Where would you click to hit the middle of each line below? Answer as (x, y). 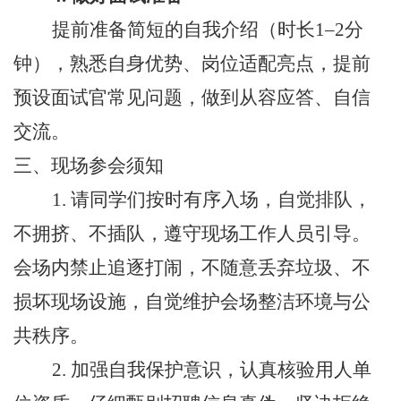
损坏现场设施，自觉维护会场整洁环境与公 (192, 301)
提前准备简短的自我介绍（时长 (183, 29)
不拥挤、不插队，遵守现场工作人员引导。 (192, 233)
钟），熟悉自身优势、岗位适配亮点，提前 (192, 63)
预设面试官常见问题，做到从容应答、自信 (192, 97)
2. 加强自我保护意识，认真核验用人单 (212, 369)
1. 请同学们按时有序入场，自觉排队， (212, 199)
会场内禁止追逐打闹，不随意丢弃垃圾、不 (192, 267)
